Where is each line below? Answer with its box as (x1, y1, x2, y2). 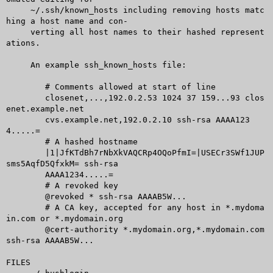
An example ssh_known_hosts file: (5, 60, 30, 69)
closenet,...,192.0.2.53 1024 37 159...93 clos (5, 93, 45, 102)
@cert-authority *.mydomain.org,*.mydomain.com (5, 224, 45, 234)
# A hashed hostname (5, 136, 45, 146)
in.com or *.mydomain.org (5, 213, 123, 223)
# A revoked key (5, 180, 45, 190)
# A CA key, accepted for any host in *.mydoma (5, 202, 45, 212)
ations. (5, 38, 40, 48)
